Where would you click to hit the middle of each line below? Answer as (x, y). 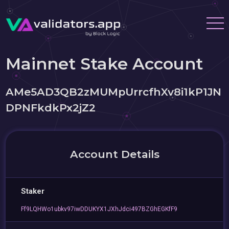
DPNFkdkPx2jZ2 (51, 108)
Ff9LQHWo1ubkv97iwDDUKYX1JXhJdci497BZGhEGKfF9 (99, 209)
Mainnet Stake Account (105, 64)
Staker (33, 191)
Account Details (114, 154)
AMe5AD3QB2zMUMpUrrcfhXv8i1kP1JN (114, 92)
